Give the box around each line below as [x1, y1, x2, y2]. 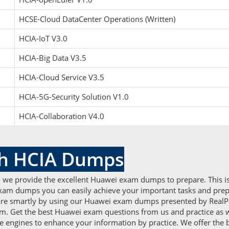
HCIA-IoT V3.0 [19, 33, 67, 43]
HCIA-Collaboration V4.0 [19, 111, 104, 121]
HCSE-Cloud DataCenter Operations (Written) [19, 14, 175, 24]
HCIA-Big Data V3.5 [19, 53, 86, 63]
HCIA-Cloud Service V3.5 [19, 72, 104, 82]
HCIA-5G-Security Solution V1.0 [19, 91, 129, 102]
